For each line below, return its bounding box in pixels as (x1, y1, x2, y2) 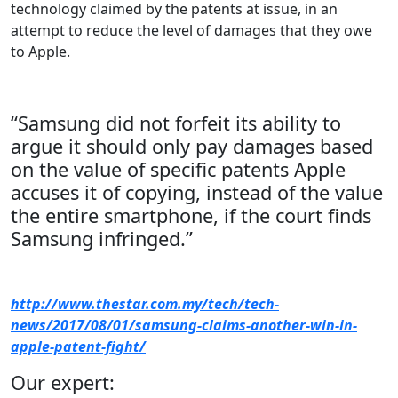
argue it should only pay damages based (11, 132, 373, 159)
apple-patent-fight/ (11, 336, 146, 356)
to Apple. (11, 41, 70, 61)
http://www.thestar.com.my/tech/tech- (11, 293, 279, 314)
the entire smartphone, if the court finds (11, 202, 371, 228)
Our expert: (11, 369, 115, 395)
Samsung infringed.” (11, 225, 193, 251)
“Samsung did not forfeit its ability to (11, 109, 341, 136)
